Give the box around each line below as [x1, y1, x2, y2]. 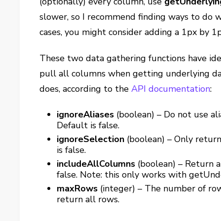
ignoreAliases [57, 108, 114, 120]
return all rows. [57, 193, 120, 205]
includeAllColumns [57, 157, 136, 170]
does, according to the [39, 82, 132, 95]
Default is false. [57, 119, 120, 131]
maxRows [57, 182, 98, 194]
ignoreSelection [57, 133, 125, 145]
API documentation [131, 82, 211, 95]
